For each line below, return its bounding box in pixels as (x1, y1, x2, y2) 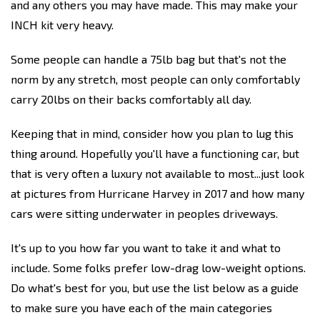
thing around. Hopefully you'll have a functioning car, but (11, 146, 299, 160)
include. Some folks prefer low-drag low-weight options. (11, 261, 306, 274)
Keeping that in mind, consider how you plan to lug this (11, 126, 294, 140)
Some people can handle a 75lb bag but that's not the (11, 52, 286, 66)
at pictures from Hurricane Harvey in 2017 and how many (11, 186, 304, 200)
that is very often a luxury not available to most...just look (11, 166, 304, 180)
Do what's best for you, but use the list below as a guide (11, 281, 299, 294)
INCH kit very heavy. (11, 18, 114, 31)
